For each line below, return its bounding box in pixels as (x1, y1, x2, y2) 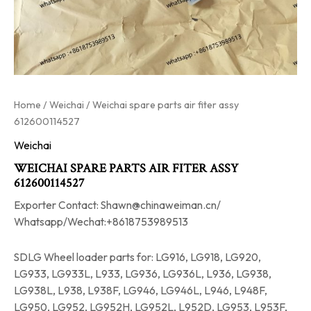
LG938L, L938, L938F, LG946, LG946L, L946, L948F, (14, 283, 267, 298)
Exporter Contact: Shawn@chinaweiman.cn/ (14, 198, 221, 212)
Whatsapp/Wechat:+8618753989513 (14, 215, 188, 229)
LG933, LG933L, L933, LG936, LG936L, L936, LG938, (14, 267, 271, 281)
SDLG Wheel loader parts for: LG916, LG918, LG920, (14, 250, 261, 264)
